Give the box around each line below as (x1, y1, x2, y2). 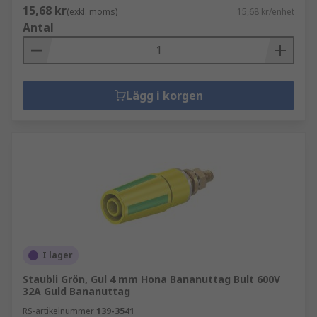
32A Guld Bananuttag (23, 284, 130, 298)
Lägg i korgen (125, 88, 203, 103)
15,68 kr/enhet (237, 6, 294, 18)
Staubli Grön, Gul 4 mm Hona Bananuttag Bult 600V (23, 272, 280, 286)
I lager (42, 249, 73, 261)
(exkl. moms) (67, 6, 117, 18)
